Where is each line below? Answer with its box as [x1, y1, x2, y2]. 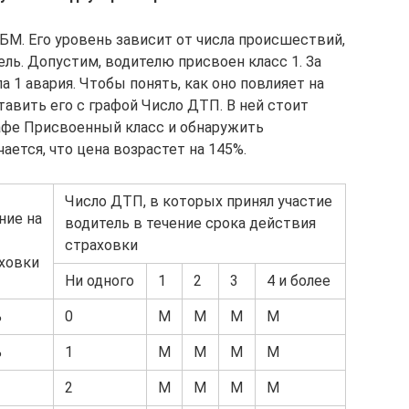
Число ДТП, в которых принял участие [65, 193, 332, 211]
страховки [65, 236, 138, 255]
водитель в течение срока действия [65, 215, 316, 233]
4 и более [267, 272, 330, 290]
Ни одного [65, 272, 134, 290]
